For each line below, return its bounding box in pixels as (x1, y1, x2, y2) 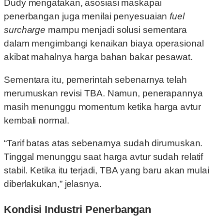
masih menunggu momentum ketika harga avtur (4, 102, 201, 112)
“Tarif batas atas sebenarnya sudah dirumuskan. (4, 138, 203, 149)
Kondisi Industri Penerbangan (4, 203, 152, 216)
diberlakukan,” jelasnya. (4, 179, 102, 189)
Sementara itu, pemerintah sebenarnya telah (4, 75, 187, 85)
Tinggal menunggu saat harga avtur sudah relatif (4, 152, 203, 162)
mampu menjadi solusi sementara (48, 25, 187, 35)
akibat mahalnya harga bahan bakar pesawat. (4, 52, 193, 62)
